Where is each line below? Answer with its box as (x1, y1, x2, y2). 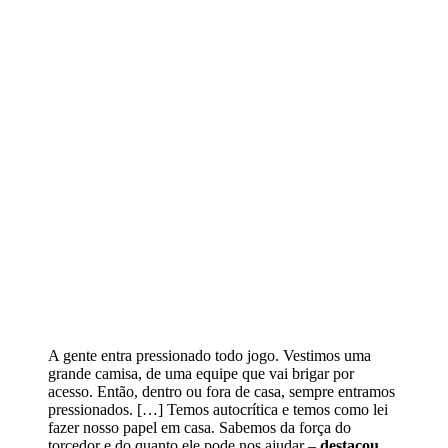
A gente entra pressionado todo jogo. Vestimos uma (48, 346, 371, 364)
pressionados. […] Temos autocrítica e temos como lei (48, 400, 388, 418)
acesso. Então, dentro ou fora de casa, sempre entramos (48, 382, 395, 400)
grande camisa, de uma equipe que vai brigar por (48, 364, 354, 382)
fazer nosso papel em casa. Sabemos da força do (48, 418, 351, 436)
